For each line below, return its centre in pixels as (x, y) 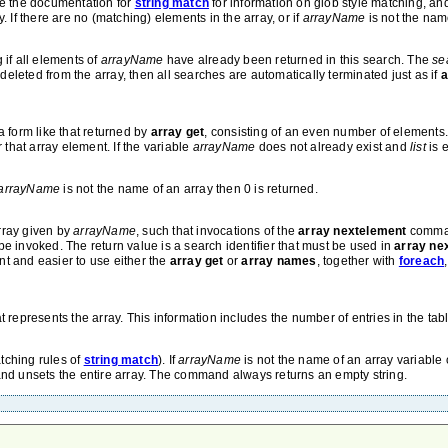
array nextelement (352, 231)
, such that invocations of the (217, 231)
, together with (357, 261)
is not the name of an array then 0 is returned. (189, 189)
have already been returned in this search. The (298, 60)
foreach (421, 261)
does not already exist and (333, 147)
